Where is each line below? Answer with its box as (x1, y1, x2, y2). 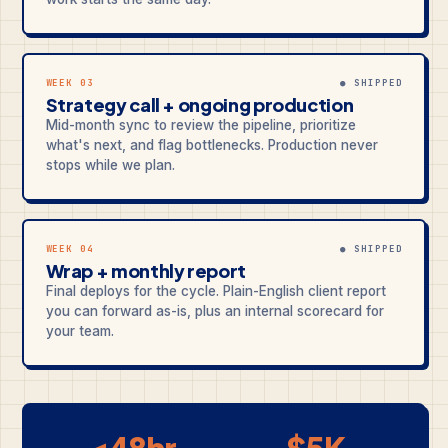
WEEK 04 (45, 243, 95, 255)
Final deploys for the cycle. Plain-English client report (45, 283, 386, 299)
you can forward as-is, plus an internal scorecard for (45, 303, 384, 319)
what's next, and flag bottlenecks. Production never (45, 137, 378, 153)
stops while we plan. (45, 157, 175, 173)
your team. (45, 323, 114, 339)
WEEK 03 (45, 77, 95, 89)
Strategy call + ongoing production (45, 93, 354, 116)
